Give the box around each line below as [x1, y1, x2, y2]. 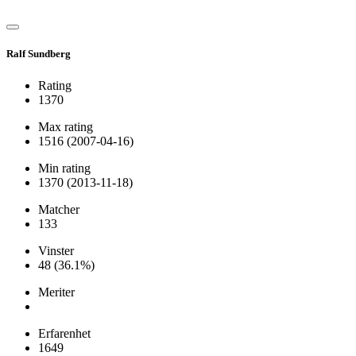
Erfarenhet [38, 326, 91, 340]
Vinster [38, 243, 74, 257]
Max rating [38, 119, 93, 133]
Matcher [38, 202, 79, 216]
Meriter [38, 284, 75, 299]
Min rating [38, 161, 91, 175]
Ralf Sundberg [6, 48, 71, 60]
